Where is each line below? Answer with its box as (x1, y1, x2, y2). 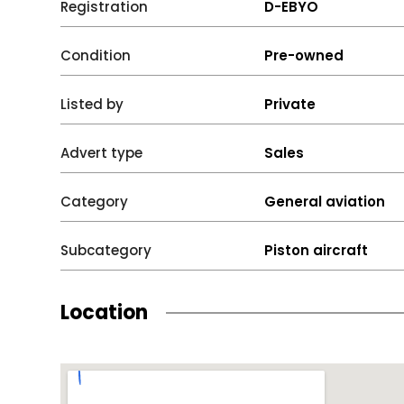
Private (264, 95, 317, 114)
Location (60, 298, 149, 326)
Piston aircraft (264, 241, 369, 260)
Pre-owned (264, 46, 344, 65)
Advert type (60, 143, 143, 162)
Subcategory (60, 241, 152, 260)
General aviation (264, 192, 386, 211)
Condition (60, 46, 132, 65)
